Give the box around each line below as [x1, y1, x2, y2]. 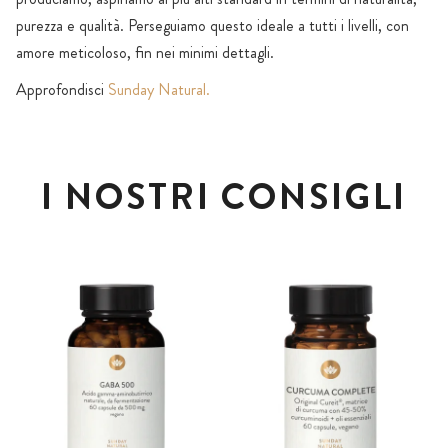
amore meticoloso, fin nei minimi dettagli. [16, 41, 274, 65]
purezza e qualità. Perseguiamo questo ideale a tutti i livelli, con [16, 14, 409, 38]
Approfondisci [16, 78, 108, 102]
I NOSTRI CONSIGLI [40, 171, 408, 224]
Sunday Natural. [108, 78, 210, 102]
